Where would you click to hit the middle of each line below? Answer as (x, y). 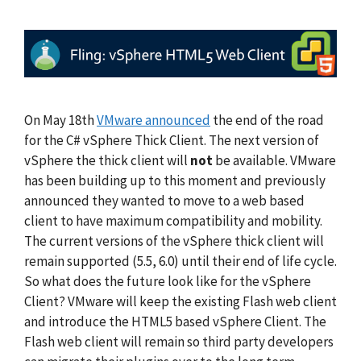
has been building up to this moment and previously (175, 180)
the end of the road (267, 120)
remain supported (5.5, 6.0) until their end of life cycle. (180, 261)
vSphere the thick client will (107, 160)
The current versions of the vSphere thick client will (174, 241)
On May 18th (60, 120)
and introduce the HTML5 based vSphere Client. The (175, 321)
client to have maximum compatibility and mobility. (173, 220)
